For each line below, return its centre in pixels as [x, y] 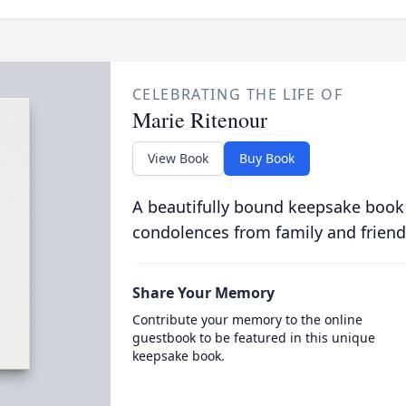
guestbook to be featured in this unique [253, 338]
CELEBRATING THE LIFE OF [237, 94]
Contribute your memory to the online [247, 319]
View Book [178, 158]
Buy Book [266, 158]
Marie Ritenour [199, 120]
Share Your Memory [203, 293]
